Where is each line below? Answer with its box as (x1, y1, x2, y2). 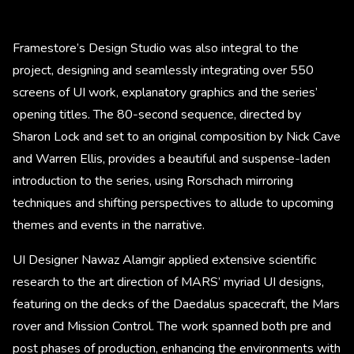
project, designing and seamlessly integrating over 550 (13, 61, 314, 79)
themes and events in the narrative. (13, 216, 205, 234)
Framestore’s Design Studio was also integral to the (13, 39, 299, 57)
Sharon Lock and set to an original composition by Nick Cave (13, 127, 341, 145)
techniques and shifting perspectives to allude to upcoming (13, 194, 333, 212)
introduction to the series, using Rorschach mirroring (13, 171, 293, 190)
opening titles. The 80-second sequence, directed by (13, 105, 301, 123)
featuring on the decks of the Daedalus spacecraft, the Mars (13, 295, 340, 313)
